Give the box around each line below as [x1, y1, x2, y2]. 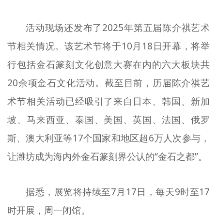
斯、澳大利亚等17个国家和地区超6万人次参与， [7, 132, 210, 145]
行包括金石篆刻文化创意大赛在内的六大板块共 [7, 58, 210, 71]
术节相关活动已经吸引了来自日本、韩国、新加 [7, 95, 210, 108]
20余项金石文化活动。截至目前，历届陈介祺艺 [7, 77, 210, 90]
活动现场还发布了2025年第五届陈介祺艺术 [26, 21, 210, 34]
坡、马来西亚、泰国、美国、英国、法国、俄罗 [7, 113, 210, 126]
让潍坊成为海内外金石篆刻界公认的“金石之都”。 [7, 150, 207, 163]
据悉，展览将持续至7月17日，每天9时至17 [26, 185, 210, 198]
